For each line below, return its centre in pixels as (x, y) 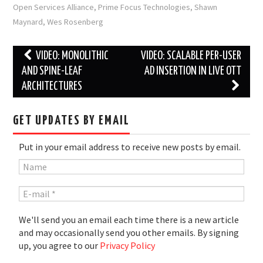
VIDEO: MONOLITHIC (72, 56)
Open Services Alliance (54, 7)
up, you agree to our (60, 246)
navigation (38, 72)
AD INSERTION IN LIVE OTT (193, 72)
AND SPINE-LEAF (52, 72)
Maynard (28, 22)
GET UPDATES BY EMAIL (72, 121)
